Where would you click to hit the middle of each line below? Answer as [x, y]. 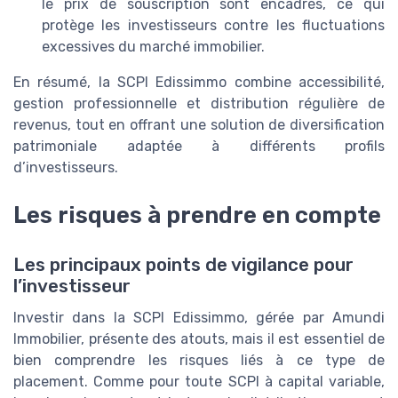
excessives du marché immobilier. [153, 46]
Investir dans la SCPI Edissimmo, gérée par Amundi [199, 318]
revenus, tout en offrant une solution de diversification [199, 124]
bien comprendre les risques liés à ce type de [199, 361]
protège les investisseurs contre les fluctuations [213, 25]
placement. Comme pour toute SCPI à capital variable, [199, 382]
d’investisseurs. [66, 167]
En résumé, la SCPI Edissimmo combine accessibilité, [199, 82]
